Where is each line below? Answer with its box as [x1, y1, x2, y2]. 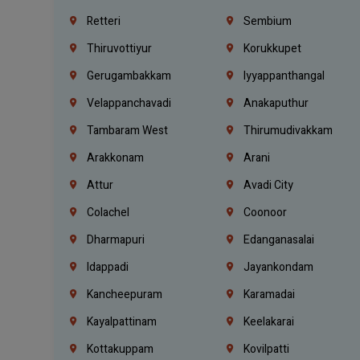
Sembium [241, 12, 292, 30]
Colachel [84, 203, 130, 221]
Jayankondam [241, 258, 314, 276]
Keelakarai [241, 313, 295, 330]
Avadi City [241, 176, 294, 194]
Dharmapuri [84, 231, 145, 248]
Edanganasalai [241, 231, 315, 248]
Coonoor [241, 203, 288, 221]
